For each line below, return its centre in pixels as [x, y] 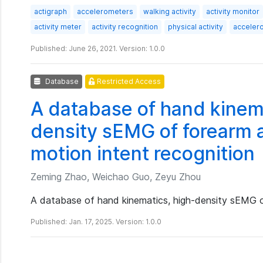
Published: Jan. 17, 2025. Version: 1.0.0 [96, 222]
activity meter [58, 27]
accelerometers [105, 11]
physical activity [195, 27]
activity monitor [233, 11]
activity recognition [125, 27]
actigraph [50, 11]
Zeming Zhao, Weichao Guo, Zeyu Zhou [116, 177]
